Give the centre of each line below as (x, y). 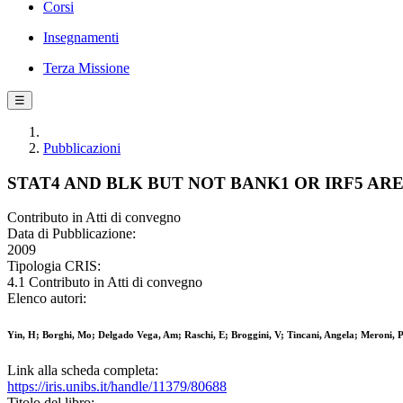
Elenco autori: (47, 299)
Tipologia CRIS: (54, 266)
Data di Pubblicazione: (72, 234)
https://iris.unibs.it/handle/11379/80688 (117, 387)
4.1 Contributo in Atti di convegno (105, 282)
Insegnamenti (81, 37)
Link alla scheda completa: (83, 371)
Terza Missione (86, 68)
